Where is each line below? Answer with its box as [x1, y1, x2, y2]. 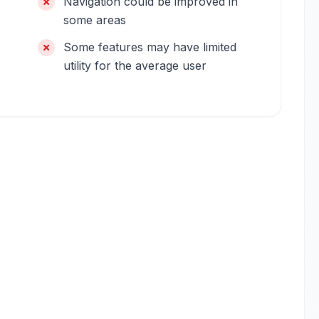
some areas [63, 13, 127, 27]
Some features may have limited [63, 40, 237, 54]
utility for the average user [63, 58, 207, 73]
